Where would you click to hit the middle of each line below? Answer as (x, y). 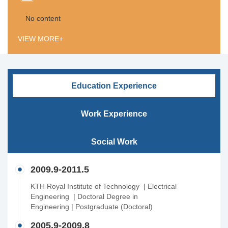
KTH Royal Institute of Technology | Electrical (104, 186)
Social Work (114, 142)
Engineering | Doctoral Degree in (84, 196)
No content (43, 18)
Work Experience (114, 114)
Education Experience (114, 86)
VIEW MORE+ (40, 39)
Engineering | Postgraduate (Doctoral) (92, 207)
